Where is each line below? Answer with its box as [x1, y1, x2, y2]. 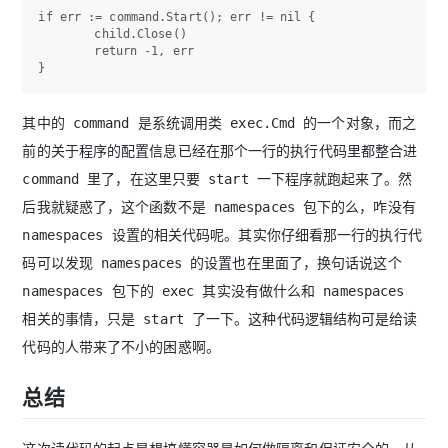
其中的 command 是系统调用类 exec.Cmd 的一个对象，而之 [22, 115, 417, 132]
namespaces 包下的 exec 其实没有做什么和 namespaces [22, 283, 405, 300]
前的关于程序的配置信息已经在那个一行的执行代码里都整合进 [22, 143, 418, 160]
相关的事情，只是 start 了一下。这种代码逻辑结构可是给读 [22, 311, 418, 328]
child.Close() [38, 27, 95, 42]
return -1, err [38, 44, 95, 59]
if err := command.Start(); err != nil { [38, 10, 316, 25]
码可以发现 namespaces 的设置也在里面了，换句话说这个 [22, 255, 402, 272]
